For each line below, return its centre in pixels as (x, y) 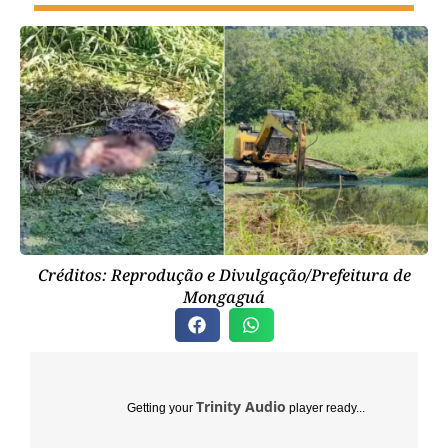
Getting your (161, 408)
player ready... (325, 408)
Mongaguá (224, 297)
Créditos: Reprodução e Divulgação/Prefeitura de (224, 275)
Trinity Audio (241, 407)
